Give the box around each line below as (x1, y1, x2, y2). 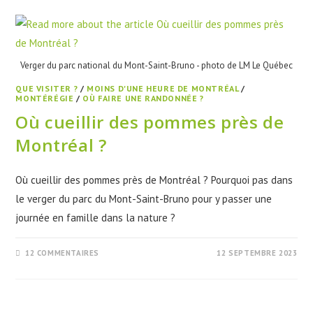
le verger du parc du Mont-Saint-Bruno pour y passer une (15, 191, 272, 205)
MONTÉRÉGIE (15, 92, 74, 103)
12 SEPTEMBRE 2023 (217, 247, 298, 258)
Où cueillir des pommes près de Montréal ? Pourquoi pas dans (15, 173, 293, 187)
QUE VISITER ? (15, 82, 78, 94)
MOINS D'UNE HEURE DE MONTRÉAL (87, 82, 239, 94)
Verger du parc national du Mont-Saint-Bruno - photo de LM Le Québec (20, 59, 293, 71)
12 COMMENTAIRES (25, 247, 100, 258)
